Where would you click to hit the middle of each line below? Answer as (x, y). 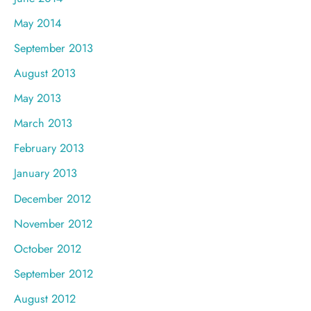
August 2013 (45, 73)
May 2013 (37, 98)
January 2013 (45, 173)
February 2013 (49, 148)
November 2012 (53, 223)
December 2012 (52, 198)
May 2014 (38, 23)
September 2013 (53, 48)
